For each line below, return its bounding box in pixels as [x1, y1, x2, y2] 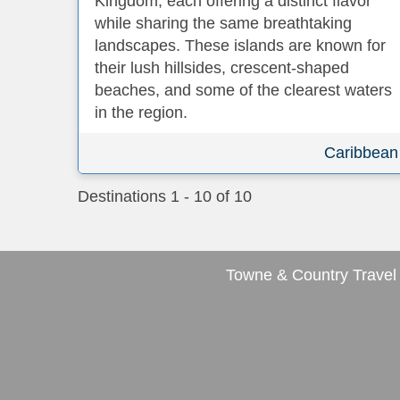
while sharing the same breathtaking [95, 14, 352, 32]
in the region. [95, 104, 187, 121]
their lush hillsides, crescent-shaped [95, 59, 349, 77]
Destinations [78, 187, 171, 205]
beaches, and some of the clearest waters [95, 81, 392, 99]
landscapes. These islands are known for [95, 37, 386, 54]
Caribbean [324, 144, 398, 162]
